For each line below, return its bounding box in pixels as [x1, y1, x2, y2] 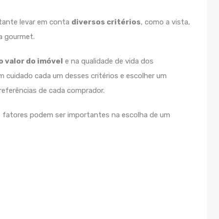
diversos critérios [71, 18, 141, 26]
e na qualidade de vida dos [63, 57, 153, 66]
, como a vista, [141, 18, 190, 26]
